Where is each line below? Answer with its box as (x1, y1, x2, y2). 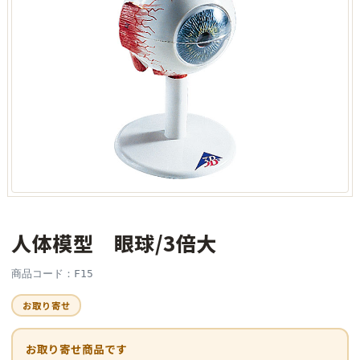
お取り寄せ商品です (25, 340, 127, 357)
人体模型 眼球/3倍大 (11, 228, 217, 257)
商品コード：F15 (11, 268, 93, 280)
